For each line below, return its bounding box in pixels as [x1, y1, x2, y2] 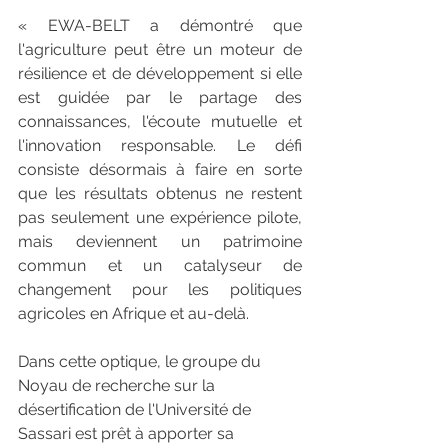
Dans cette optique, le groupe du [18, 352, 265, 372]
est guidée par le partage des [18, 88, 302, 108]
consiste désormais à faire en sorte [18, 160, 302, 180]
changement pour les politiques [18, 280, 302, 300]
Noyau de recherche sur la [18, 376, 219, 396]
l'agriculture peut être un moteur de [18, 40, 302, 60]
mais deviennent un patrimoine [18, 232, 302, 252]
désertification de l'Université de [18, 400, 255, 420]
